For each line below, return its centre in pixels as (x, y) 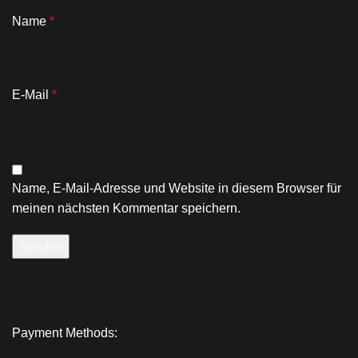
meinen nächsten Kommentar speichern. (126, 209)
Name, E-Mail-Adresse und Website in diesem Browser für (177, 189)
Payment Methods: (65, 333)
